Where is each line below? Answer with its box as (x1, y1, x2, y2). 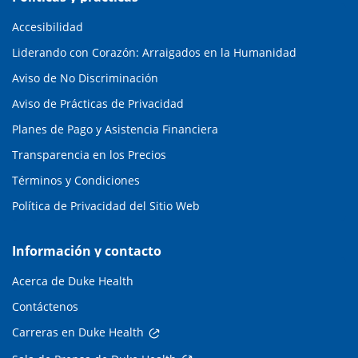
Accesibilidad (12, 19, 83, 35)
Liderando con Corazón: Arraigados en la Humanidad (12, 45, 296, 61)
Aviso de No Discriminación (12, 70, 158, 86)
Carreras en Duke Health (12, 324, 144, 340)
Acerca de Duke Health (12, 273, 133, 289)
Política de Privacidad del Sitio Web (12, 198, 200, 214)
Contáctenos (12, 299, 78, 315)
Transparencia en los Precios (12, 147, 166, 163)
